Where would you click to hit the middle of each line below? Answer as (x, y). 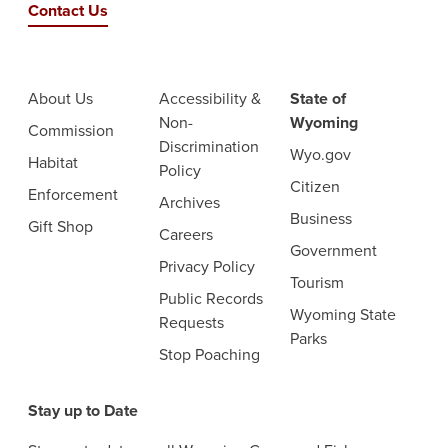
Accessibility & (209, 98)
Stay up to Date (82, 410)
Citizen (314, 186)
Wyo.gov (320, 154)
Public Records (210, 298)
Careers (185, 234)
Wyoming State (342, 314)
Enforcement (72, 194)
